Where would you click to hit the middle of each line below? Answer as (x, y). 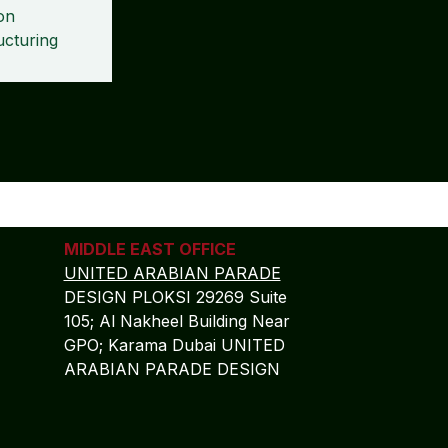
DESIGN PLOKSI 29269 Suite (175, 297)
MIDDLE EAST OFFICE (149, 249)
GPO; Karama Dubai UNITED (174, 345)
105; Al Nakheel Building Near (176, 321)
